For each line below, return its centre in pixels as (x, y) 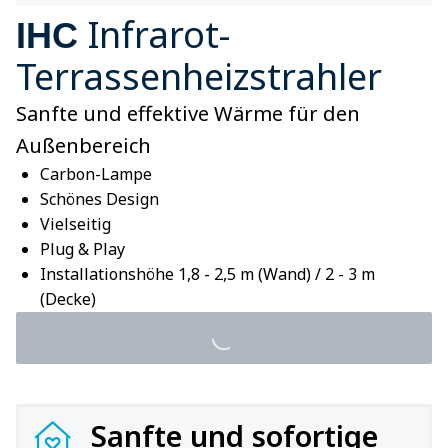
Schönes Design (99, 199)
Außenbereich (83, 145)
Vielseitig (75, 224)
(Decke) (68, 299)
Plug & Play (82, 249)
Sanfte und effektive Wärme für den (188, 113)
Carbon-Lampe (96, 174)
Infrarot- (159, 34)
